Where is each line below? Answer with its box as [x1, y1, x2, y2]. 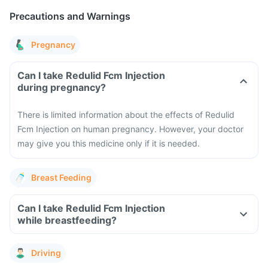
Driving [31, 248, 61, 258]
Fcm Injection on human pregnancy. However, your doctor [17, 124, 243, 134]
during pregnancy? [17, 81, 106, 93]
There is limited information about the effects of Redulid [17, 109, 234, 120]
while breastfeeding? [17, 214, 117, 226]
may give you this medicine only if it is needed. [17, 138, 200, 148]
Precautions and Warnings [10, 10, 130, 22]
